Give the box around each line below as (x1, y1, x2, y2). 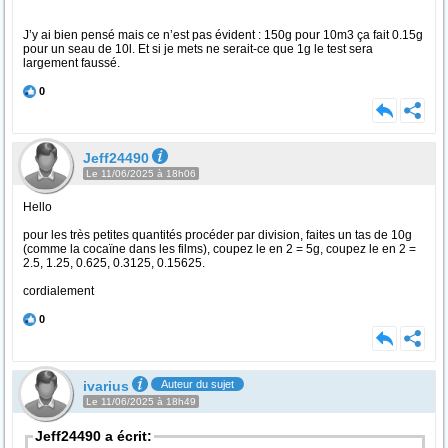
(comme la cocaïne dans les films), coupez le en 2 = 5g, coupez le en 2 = (23, 242, 416, 256)
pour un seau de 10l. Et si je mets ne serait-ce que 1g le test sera (23, 42, 373, 56)
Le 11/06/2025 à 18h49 (86, 396, 196, 407)
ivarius (83, 378, 129, 394)
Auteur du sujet (161, 378, 234, 390)
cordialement (23, 284, 94, 298)
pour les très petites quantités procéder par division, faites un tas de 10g (23, 228, 412, 242)
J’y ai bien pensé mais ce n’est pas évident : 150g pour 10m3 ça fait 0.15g (23, 28, 423, 42)
